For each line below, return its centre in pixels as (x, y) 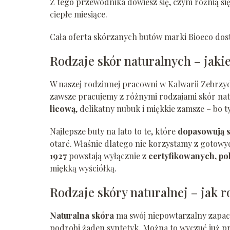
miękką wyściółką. (83, 168)
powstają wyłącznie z (108, 156)
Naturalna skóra (82, 216)
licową (63, 109)
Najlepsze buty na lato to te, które (114, 131)
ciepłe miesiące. (79, 14)
